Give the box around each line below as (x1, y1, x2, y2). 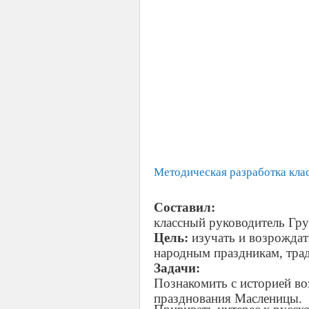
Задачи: (154, 261, 200, 275)
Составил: (154, 200, 215, 215)
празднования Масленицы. (154, 291, 302, 301)
